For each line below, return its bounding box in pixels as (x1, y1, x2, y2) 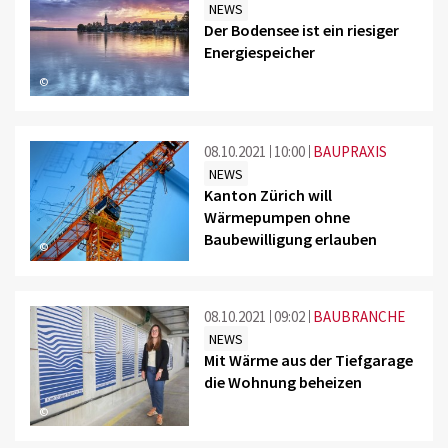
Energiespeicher (204, 41, 316, 62)
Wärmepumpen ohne (204, 206, 351, 227)
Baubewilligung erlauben (204, 228, 378, 249)
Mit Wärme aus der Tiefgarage (204, 349, 414, 370)
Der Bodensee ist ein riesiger (204, 19, 400, 40)
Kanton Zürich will (204, 184, 333, 205)
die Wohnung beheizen (204, 371, 363, 392)
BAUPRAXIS (313, 141, 388, 161)
